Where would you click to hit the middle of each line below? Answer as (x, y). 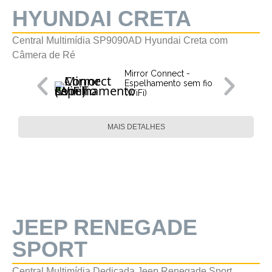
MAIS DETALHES (136, 127)
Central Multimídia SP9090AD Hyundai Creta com (120, 40)
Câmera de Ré (44, 55)
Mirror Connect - (157, 73)
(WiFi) (136, 93)
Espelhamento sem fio (168, 83)
